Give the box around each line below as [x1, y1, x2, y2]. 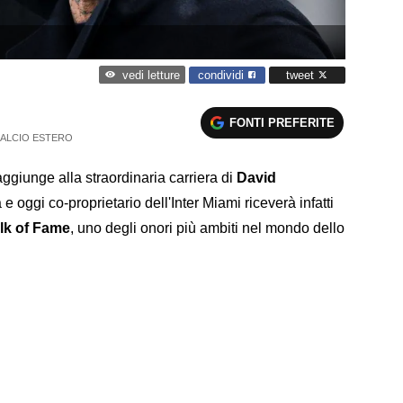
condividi [198, 67, 247, 82]
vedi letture [121, 68, 180, 83]
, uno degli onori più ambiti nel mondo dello [70, 219, 345, 236]
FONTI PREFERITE [229, 115, 336, 130]
